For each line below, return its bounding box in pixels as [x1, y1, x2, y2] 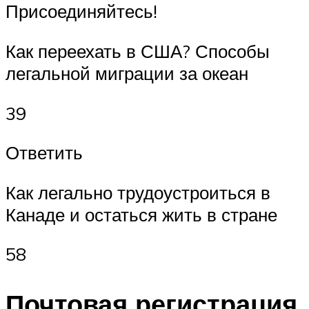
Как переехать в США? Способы [6, 40, 270, 63]
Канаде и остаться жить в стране [6, 203, 277, 226]
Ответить [6, 141, 83, 164]
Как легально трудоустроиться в [6, 181, 270, 203]
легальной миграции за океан [6, 62, 248, 85]
